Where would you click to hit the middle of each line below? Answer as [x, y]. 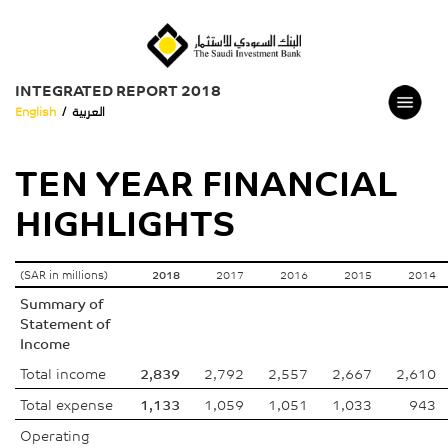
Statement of [65, 323]
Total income [63, 373]
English [35, 110]
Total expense [66, 404]
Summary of [61, 303]
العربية [88, 110]
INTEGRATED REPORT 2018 [118, 89]
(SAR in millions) [64, 274]
